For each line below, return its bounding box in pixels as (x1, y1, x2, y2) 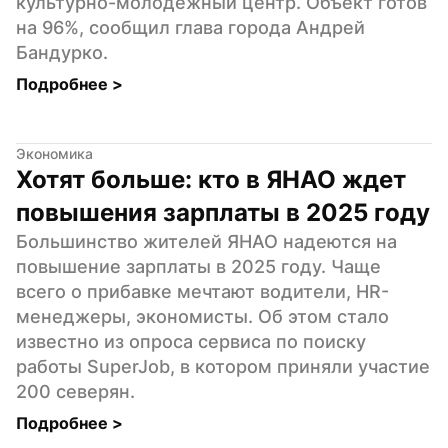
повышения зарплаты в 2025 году (16, 197, 430, 227)
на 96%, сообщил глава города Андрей (16, 16, 365, 38)
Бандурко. (16, 41, 108, 63)
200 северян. (16, 380, 135, 402)
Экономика (16, 144, 93, 162)
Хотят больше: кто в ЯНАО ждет (16, 164, 406, 194)
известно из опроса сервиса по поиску (16, 330, 366, 352)
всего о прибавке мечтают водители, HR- (16, 280, 389, 302)
